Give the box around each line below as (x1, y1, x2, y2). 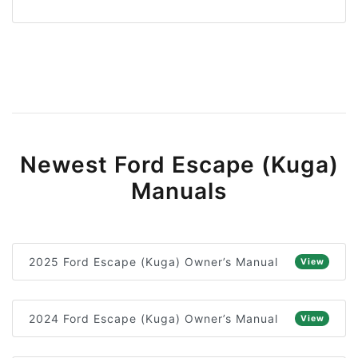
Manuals (131, 177, 227, 205)
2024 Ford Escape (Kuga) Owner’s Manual (29, 312, 278, 325)
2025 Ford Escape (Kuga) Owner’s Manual (29, 255, 278, 268)
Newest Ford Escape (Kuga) (19, 151, 339, 178)
